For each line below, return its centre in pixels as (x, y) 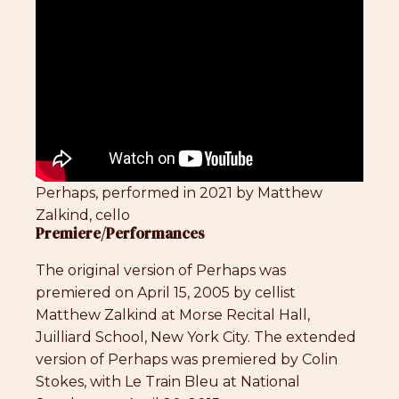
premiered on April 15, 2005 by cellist (166, 293)
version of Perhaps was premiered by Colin (187, 360)
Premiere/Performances (120, 234)
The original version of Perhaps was (161, 271)
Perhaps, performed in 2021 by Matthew (179, 193)
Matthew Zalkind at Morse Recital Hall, (173, 315)
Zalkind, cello (83, 216)
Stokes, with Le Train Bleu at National (168, 382)
